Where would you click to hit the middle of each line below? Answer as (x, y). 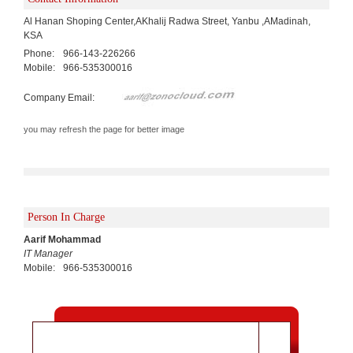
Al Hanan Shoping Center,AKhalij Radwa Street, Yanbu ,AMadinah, (167, 21)
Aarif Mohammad (62, 239)
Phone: (39, 53)
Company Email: (60, 97)
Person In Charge (66, 217)
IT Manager (48, 253)
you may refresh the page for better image (104, 129)
